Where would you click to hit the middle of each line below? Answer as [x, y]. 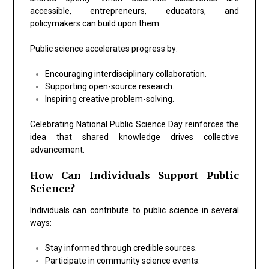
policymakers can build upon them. [95, 23]
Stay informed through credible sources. [121, 248]
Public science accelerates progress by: [104, 48]
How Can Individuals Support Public [134, 175]
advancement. [57, 149]
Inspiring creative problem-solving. [109, 99]
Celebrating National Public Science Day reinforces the [134, 124]
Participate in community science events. [122, 260]
